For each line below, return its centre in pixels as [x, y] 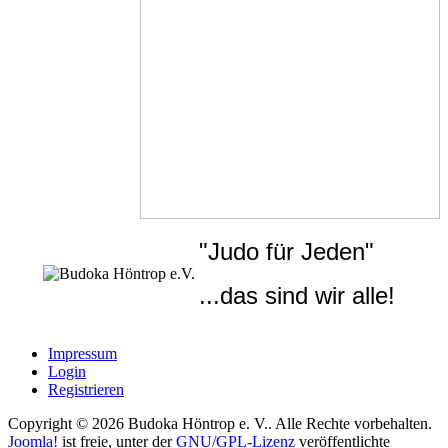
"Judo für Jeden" [286, 252]
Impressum [82, 354]
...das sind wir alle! [300, 296]
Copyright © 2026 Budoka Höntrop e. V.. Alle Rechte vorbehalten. [220, 424]
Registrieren [86, 390]
